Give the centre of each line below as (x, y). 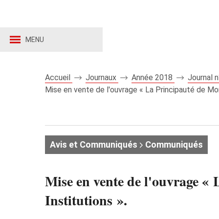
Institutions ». (86, 200)
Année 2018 (153, 77)
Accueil (59, 77)
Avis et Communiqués (94, 144)
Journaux (102, 77)
